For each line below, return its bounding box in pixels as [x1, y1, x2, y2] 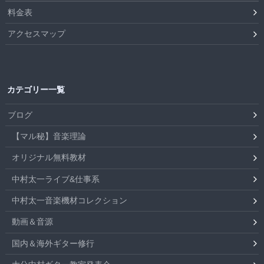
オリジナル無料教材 [12, 153, 87, 163]
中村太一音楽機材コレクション [12, 196, 128, 206]
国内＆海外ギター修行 [12, 238, 95, 248]
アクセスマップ [8, 29, 66, 39]
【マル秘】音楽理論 [12, 131, 87, 141]
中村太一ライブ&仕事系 [12, 174, 100, 184]
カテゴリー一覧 [6, 84, 65, 94]
